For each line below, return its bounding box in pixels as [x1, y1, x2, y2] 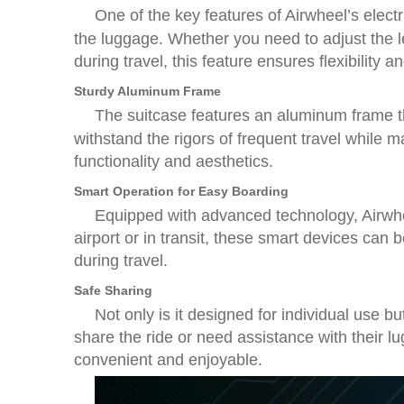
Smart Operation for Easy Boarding [74, 184, 289, 198]
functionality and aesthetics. [74, 152, 273, 170]
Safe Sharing [74, 283, 152, 298]
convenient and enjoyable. [74, 351, 262, 369]
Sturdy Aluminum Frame [74, 84, 221, 98]
